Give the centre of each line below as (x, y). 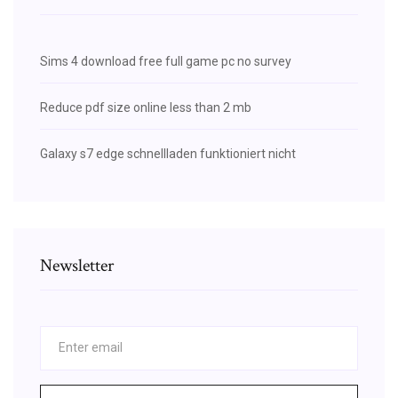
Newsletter (77, 265)
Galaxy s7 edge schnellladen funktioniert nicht (168, 153)
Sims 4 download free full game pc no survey (166, 61)
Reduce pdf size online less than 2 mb (146, 107)
